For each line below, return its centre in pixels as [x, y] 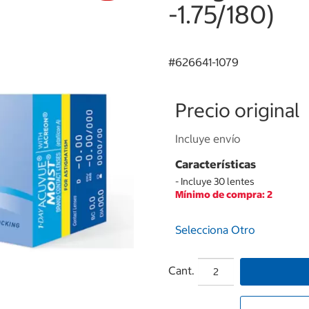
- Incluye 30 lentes [215, 181]
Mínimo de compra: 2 [224, 195]
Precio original [237, 110]
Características [216, 164]
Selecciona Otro [215, 230]
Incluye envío [208, 139]
